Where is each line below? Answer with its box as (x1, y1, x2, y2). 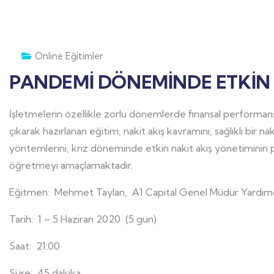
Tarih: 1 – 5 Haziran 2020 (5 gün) (9, 213, 157, 225)
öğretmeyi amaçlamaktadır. (9, 159, 133, 171)
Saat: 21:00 (9, 240, 60, 252)
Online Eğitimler (35, 50, 103, 62)
